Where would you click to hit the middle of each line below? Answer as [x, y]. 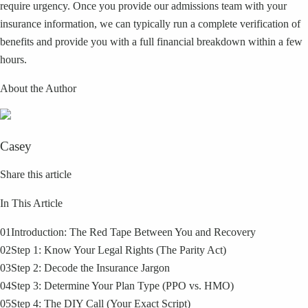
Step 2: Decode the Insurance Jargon [90, 268]
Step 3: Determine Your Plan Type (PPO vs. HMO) [122, 286]
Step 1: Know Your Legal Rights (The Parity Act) [119, 250]
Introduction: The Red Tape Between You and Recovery [133, 232]
